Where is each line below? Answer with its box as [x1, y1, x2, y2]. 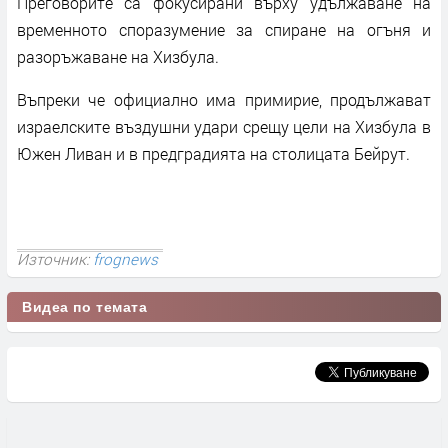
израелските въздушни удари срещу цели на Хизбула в [17, 115, 431, 137]
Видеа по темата [22, 298, 148, 315]
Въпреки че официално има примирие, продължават [17, 88, 431, 110]
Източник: [17, 248, 93, 269]
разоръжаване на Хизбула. [17, 45, 219, 67]
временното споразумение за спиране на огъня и [17, 18, 431, 40]
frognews [93, 248, 158, 269]
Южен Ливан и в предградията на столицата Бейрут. [17, 142, 410, 164]
